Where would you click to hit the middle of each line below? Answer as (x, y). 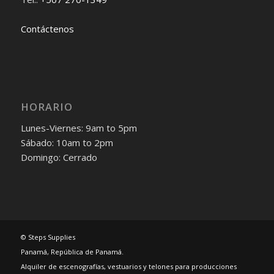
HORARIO (46, 106)
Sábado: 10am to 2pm (67, 142)
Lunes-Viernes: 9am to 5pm (79, 128)
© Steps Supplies (48, 237)
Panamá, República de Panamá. (72, 252)
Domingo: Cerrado (59, 157)
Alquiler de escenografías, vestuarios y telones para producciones (128, 267)
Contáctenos (47, 29)
